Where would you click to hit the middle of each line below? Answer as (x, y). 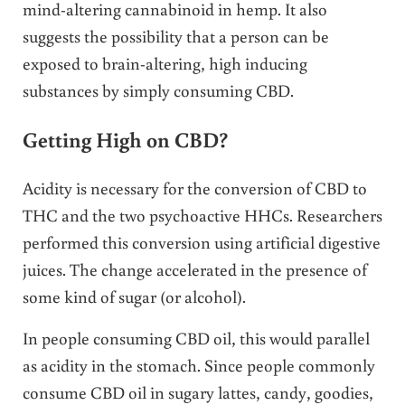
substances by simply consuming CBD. (158, 90)
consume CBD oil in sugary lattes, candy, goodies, (198, 391)
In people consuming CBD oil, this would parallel (196, 337)
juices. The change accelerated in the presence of (194, 268)
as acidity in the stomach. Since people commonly (198, 364)
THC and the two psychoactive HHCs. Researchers (202, 214)
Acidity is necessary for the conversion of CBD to (194, 187)
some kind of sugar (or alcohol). (134, 296)
